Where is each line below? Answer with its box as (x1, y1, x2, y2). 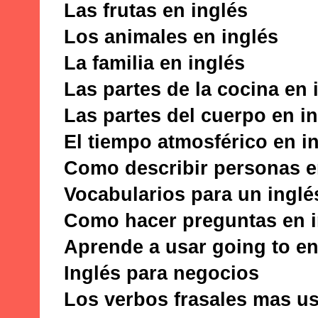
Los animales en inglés (64, 26, 278, 48)
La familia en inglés (64, 52, 245, 74)
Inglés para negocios (64, 262, 265, 284)
